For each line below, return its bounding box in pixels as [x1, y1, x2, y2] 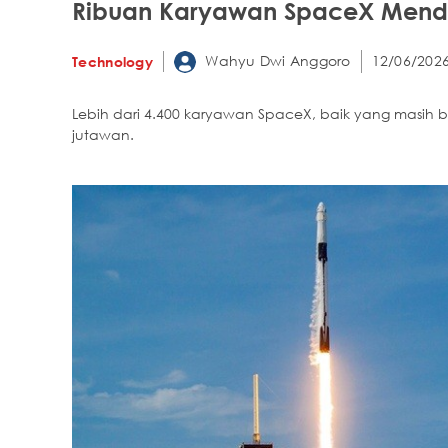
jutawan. [72, 126, 134, 143]
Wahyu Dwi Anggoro [201, 51, 351, 69]
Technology [72, 52, 153, 70]
